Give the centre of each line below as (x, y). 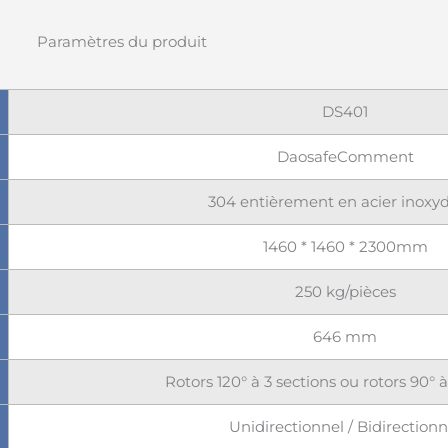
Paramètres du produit (122, 41)
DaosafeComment (345, 156)
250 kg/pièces (345, 291)
